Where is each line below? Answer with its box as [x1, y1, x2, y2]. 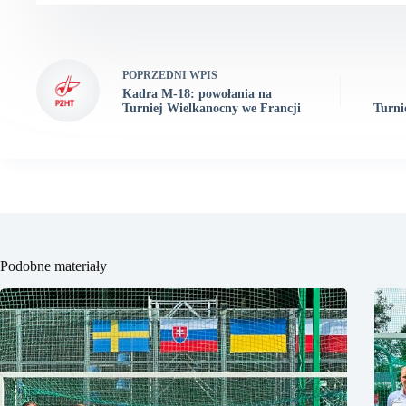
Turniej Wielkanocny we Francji [122, 101, 301, 115]
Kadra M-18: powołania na [122, 86, 272, 101]
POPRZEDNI [122, 68, 189, 82]
